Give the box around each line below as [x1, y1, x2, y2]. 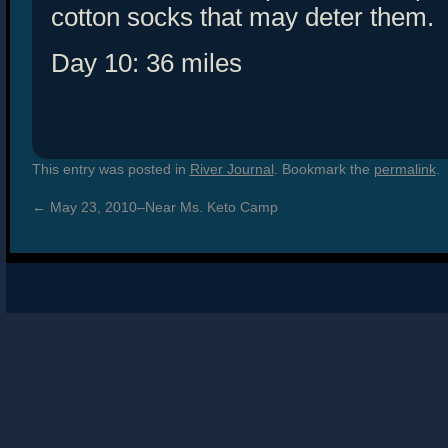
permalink [373, 161, 436, 178]
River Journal [189, 161, 274, 178]
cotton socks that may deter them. [50, 2, 434, 33]
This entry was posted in [31, 161, 190, 178]
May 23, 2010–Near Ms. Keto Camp [45, 199, 278, 216]
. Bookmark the [273, 161, 374, 178]
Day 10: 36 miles [50, 48, 242, 79]
